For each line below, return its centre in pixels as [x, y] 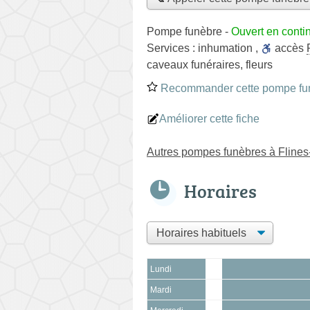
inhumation [225, 48]
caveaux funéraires [193, 64]
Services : [172, 48]
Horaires [220, 191]
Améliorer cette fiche [209, 118]
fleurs [259, 64]
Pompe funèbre [184, 31]
